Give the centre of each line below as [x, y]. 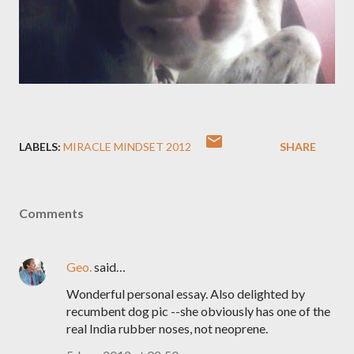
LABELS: [40, 147]
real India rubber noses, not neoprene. [167, 328]
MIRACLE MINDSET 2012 [127, 147]
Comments [51, 213]
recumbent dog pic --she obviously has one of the [198, 311]
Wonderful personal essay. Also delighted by [186, 294]
